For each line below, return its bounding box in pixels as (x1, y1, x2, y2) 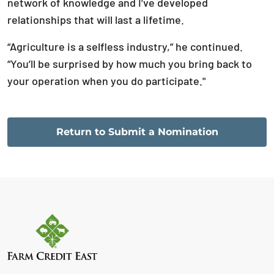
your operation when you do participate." (7, 74, 206, 87)
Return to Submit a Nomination (56, 126, 218, 138)
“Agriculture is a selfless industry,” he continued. (7, 40, 243, 53)
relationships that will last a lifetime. (7, 13, 184, 26)
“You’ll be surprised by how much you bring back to (7, 57, 252, 70)
